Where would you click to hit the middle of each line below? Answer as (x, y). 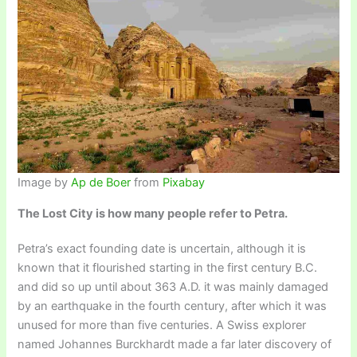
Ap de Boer (101, 183)
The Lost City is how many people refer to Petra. (154, 213)
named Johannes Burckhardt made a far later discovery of (175, 344)
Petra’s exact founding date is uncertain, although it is (162, 248)
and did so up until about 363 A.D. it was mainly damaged (173, 286)
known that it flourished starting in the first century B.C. (168, 267)
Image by (45, 183)
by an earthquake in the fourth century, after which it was (173, 306)
